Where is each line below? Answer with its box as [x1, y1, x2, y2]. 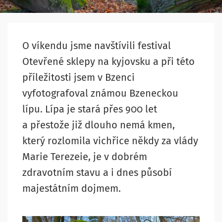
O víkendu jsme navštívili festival [22, 39, 171, 52]
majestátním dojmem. [22, 182, 121, 194]
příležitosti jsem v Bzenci [22, 71, 135, 83]
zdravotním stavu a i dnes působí [22, 166, 172, 178]
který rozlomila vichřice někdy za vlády [22, 134, 198, 147]
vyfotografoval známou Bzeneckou [22, 87, 178, 99]
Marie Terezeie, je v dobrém [22, 150, 147, 163]
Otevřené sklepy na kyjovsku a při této [22, 55, 195, 67]
